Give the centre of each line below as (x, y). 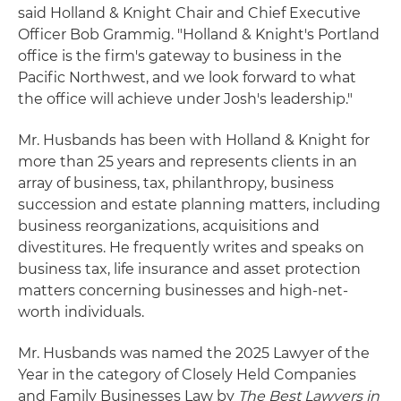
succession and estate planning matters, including (199, 205)
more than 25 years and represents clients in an (188, 162)
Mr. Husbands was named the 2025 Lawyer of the (194, 353)
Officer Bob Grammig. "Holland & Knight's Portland (199, 34)
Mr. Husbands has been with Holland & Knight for (194, 140)
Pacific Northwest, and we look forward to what (187, 77)
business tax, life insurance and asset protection (189, 269)
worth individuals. (81, 312)
